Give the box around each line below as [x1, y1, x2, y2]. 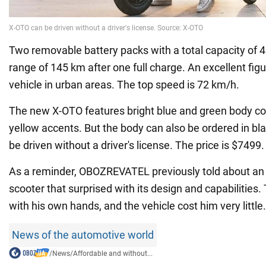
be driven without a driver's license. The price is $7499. [9, 139, 264, 152]
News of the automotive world [12, 229, 154, 242]
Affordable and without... [72, 249, 153, 258]
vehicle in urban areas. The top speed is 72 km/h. [9, 78, 239, 91]
